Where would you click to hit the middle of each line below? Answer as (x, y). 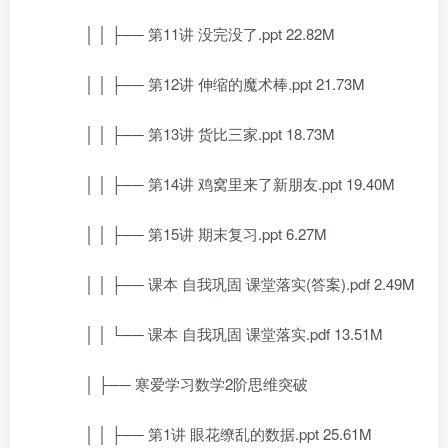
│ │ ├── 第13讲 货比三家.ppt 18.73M (195, 133)
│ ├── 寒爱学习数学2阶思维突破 (181, 383)
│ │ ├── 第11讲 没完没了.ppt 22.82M (195, 33)
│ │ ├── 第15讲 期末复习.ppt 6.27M (191, 233)
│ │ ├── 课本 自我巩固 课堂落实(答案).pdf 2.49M (235, 283)
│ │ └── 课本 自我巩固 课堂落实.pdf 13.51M (219, 333)
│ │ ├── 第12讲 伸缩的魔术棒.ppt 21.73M (210, 83)
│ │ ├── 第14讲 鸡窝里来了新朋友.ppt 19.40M (225, 183)
